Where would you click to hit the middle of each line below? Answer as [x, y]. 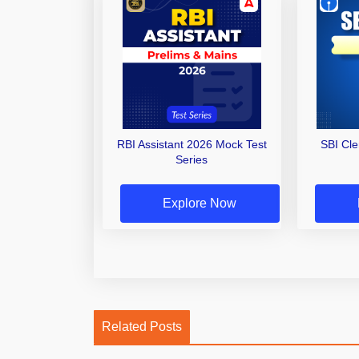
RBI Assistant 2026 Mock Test [192, 144]
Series [192, 159]
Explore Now [200, 204]
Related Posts [142, 327]
